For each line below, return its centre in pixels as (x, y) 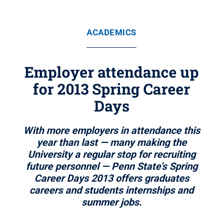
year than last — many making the (111, 142)
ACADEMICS (111, 32)
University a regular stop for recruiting (111, 154)
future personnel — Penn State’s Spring (111, 166)
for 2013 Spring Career (111, 89)
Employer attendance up (111, 72)
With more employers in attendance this (111, 130)
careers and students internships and (111, 190)
